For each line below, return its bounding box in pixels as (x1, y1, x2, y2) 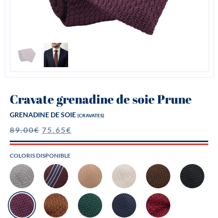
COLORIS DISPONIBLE (10, 152, 71, 159)
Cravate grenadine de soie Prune (10, 91, 192, 107)
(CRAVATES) (77, 112, 104, 118)
